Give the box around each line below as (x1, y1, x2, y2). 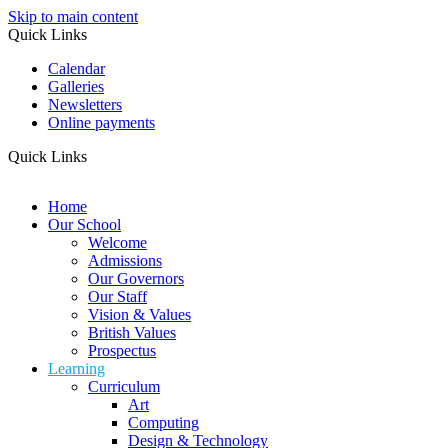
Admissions (88, 252, 162, 269)
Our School (48, 216, 121, 233)
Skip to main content (8, 8, 138, 25)
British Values (88, 324, 176, 341)
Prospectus (88, 342, 156, 359)
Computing (128, 414, 199, 431)
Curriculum (88, 378, 160, 395)
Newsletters (48, 96, 122, 113)
